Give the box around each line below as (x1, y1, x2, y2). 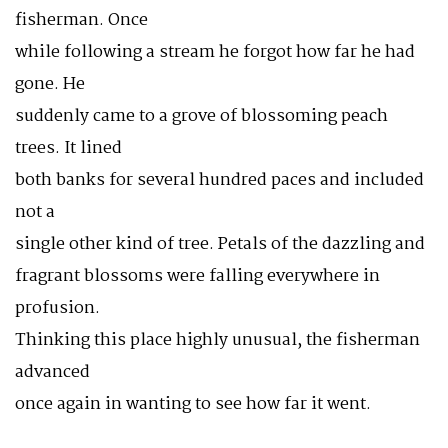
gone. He (15, 71, 85, 98)
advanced (15, 359, 90, 386)
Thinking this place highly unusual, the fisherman (15, 327, 420, 354)
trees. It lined (15, 135, 122, 162)
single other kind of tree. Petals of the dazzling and (15, 231, 425, 258)
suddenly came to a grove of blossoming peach (15, 103, 388, 130)
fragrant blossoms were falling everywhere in (15, 263, 380, 290)
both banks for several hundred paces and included (15, 167, 424, 194)
